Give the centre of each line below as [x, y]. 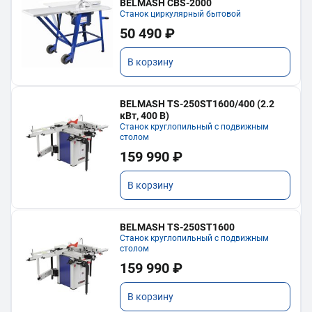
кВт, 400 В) [145, 115]
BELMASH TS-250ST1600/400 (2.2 [197, 103]
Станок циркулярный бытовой [181, 14]
